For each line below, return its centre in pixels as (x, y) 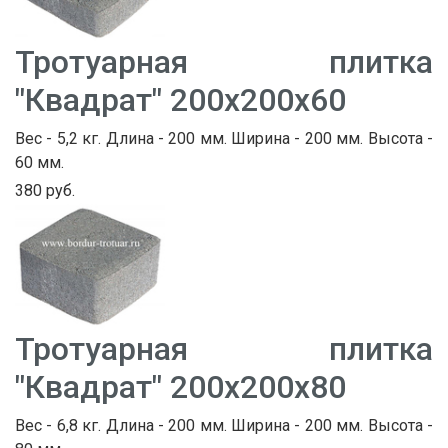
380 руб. (45, 191)
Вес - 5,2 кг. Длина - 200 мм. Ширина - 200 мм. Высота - (224, 139)
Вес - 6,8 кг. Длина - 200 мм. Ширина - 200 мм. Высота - (224, 425)
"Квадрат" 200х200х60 (180, 100)
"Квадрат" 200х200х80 (180, 386)
